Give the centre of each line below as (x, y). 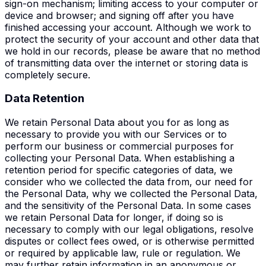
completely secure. (47, 75)
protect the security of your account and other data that (132, 39)
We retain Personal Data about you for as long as (117, 122)
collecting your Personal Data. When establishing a (120, 158)
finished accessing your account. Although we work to (128, 27)
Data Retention (45, 99)
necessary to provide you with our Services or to (116, 134)
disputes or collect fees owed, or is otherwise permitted (129, 241)
